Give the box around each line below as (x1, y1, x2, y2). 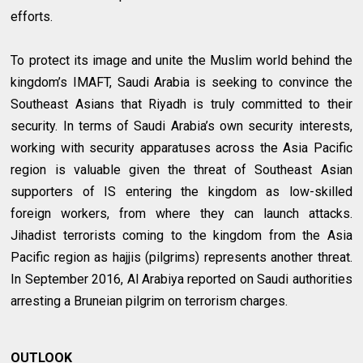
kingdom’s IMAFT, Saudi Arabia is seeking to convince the (11, 75, 352, 91)
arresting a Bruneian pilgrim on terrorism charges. (11, 293, 288, 310)
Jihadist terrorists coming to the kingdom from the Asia (11, 228, 352, 244)
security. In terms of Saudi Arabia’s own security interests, (11, 118, 352, 135)
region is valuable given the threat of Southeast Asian (11, 162, 352, 178)
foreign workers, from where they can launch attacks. (11, 206, 352, 222)
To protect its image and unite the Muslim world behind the (11, 53, 352, 69)
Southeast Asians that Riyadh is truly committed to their (11, 96, 352, 113)
